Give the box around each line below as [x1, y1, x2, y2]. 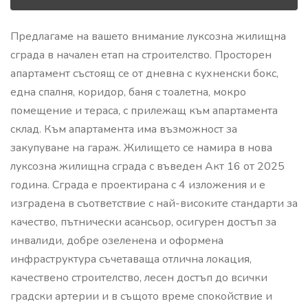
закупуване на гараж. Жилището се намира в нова [10, 140, 272, 155]
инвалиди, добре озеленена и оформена [10, 233, 223, 248]
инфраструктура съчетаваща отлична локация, [10, 252, 252, 267]
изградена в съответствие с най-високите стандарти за [10, 196, 298, 211]
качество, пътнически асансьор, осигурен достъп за [10, 214, 276, 230]
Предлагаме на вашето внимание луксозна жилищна [10, 29, 286, 44]
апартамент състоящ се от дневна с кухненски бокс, [10, 66, 278, 81]
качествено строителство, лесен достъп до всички [10, 270, 267, 285]
